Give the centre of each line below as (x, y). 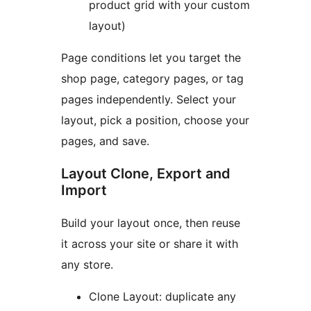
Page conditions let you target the (151, 58)
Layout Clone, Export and (146, 174)
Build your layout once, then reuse (151, 223)
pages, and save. (105, 141)
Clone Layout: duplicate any (162, 297)
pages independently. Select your (149, 100)
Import (84, 191)
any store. (87, 265)
